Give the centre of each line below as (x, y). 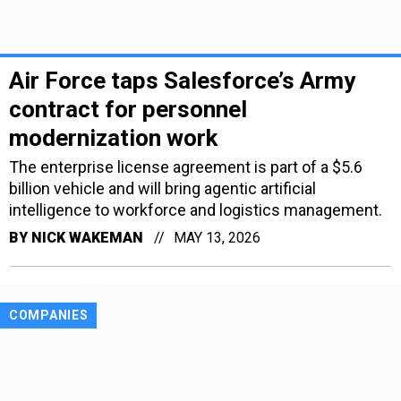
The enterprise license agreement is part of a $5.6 (186, 167)
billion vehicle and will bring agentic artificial (162, 189)
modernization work (113, 138)
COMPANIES (49, 316)
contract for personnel (128, 110)
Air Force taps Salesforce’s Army (182, 81)
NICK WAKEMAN (87, 238)
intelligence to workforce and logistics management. (196, 210)
